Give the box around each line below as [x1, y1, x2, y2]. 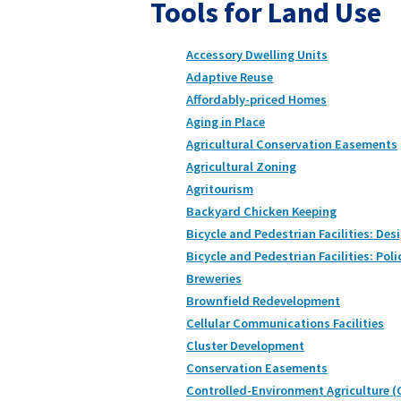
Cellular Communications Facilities [186, 314, 384, 331]
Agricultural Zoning [186, 158, 296, 175]
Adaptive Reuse [186, 68, 273, 85]
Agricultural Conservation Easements [186, 135, 397, 152]
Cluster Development [186, 337, 304, 354]
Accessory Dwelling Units [186, 46, 328, 63]
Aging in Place [186, 113, 265, 130]
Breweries [186, 269, 242, 286]
